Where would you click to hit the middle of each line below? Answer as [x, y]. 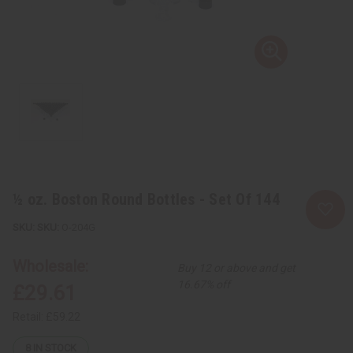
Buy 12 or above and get [237, 268]
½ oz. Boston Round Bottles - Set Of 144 [146, 199]
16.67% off [204, 284]
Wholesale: [50, 266]
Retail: [29, 316]
